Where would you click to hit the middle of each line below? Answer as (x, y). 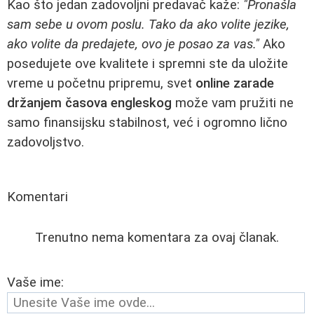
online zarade (235, 84)
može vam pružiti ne (233, 103)
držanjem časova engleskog (89, 103)
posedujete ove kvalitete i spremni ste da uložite (148, 64)
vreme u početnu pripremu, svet (101, 84)
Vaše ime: (35, 283)
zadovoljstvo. (46, 143)
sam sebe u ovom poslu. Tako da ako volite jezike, (148, 25)
